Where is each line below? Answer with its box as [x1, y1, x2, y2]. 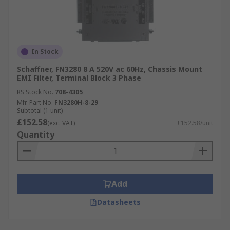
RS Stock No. [17, 88, 53, 97]
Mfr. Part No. [17, 98, 53, 107]
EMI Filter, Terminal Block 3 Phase [17, 73, 141, 83]
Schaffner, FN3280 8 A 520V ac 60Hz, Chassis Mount [17, 64, 202, 74]
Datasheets [97, 197, 141, 207]
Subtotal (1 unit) [17, 106, 63, 115]
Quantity [17, 129, 54, 140]
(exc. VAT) [47, 119, 75, 127]
